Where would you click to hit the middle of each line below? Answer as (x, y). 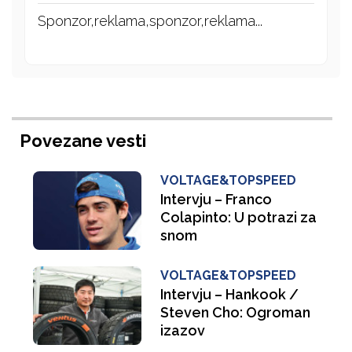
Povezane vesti (83, 141)
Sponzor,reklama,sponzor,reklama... (150, 21)
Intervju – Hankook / (229, 295)
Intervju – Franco (216, 200)
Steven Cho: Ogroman (235, 313)
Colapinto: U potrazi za (238, 218)
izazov (182, 331)
